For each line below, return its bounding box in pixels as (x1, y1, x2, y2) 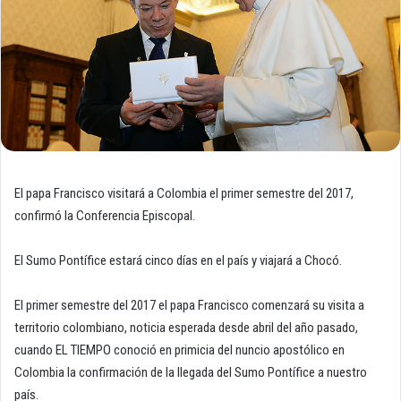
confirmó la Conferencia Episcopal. (14, 208, 195, 225)
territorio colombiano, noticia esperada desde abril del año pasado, (14, 320, 358, 337)
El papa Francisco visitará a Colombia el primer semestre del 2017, (14, 185, 354, 202)
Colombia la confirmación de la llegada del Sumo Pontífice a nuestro (14, 364, 367, 381)
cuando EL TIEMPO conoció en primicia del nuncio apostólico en (14, 342, 345, 359)
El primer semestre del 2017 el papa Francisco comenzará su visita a (14, 297, 364, 314)
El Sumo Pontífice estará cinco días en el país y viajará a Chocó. (14, 252, 342, 269)
